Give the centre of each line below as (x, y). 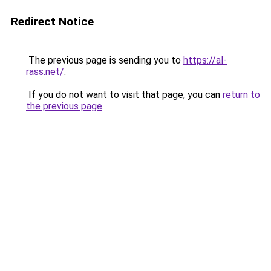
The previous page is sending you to (105, 60)
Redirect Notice (52, 21)
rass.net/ (45, 72)
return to (241, 95)
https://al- (205, 60)
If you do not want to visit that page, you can (124, 95)
